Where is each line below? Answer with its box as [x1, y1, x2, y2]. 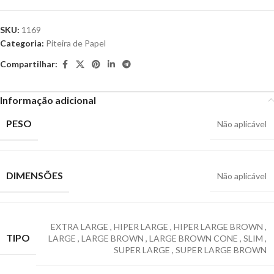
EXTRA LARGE [51, 221, 108, 232]
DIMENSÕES [6, 169, 63, 181]
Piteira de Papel [46, 37, 106, 48]
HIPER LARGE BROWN [174, 221, 263, 232]
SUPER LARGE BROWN [176, 244, 267, 255]
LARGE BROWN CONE [149, 232, 238, 243]
